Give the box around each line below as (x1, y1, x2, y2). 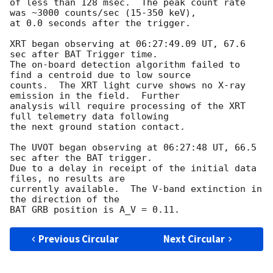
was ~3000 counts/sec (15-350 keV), (10, 7, 196, 19)
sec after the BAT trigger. (10, 152, 163, 164)
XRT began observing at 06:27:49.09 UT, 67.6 (10, 38, 246, 50)
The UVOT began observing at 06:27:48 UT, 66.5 (10, 142, 257, 154)
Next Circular (163, 232, 225, 246)
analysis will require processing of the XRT (10, 101, 246, 112)
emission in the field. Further (10, 90, 180, 102)
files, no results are (10, 173, 125, 185)
